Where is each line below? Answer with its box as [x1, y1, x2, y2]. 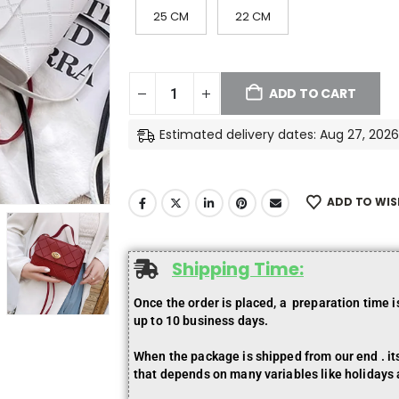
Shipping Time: [171, 256, 304, 281]
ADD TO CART [268, 85, 356, 103]
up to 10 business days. [133, 313, 269, 328]
